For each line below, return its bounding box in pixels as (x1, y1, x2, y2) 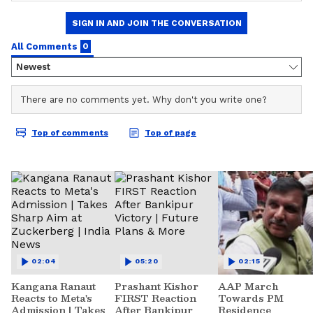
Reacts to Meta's (11, 290, 92, 306)
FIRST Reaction (115, 290, 196, 306)
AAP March (218, 278, 278, 294)
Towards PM (218, 290, 284, 306)
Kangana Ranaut (11, 278, 96, 294)
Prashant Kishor (115, 278, 198, 294)
